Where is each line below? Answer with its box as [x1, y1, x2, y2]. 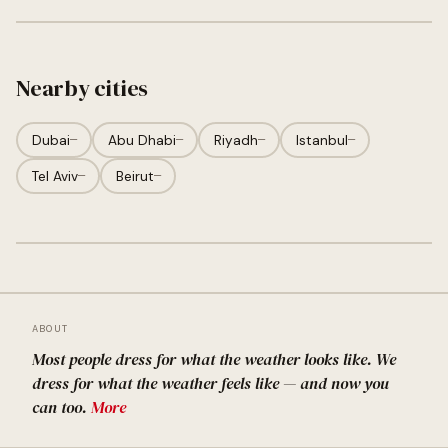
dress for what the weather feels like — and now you [32, 372, 389, 394]
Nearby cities [16, 73, 149, 104]
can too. [32, 396, 91, 418]
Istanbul [295, 131, 348, 149]
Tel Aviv [31, 167, 78, 185]
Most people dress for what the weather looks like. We [32, 348, 396, 370]
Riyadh [213, 131, 258, 149]
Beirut [115, 167, 154, 185]
